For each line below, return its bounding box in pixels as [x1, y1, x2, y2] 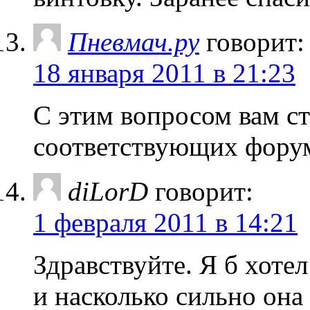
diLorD [68, 176, 148, 206]
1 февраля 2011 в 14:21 [33, 207, 298, 237]
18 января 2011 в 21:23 [33, 57, 295, 88]
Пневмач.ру [68, 26, 199, 57]
